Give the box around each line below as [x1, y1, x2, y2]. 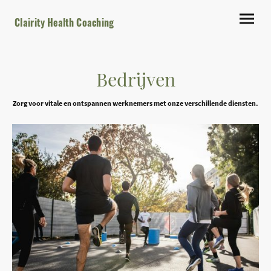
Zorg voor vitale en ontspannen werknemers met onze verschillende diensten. [13, 99, 258, 108]
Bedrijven [96, 67, 175, 92]
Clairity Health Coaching [15, 15, 114, 30]
